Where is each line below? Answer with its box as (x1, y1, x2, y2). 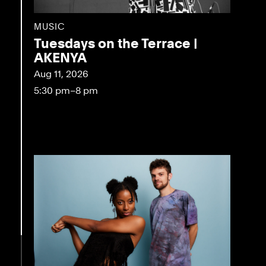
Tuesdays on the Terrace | (33, 35, 198, 51)
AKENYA (33, 49, 87, 65)
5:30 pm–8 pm (33, 84, 98, 96)
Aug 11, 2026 (33, 68, 88, 80)
